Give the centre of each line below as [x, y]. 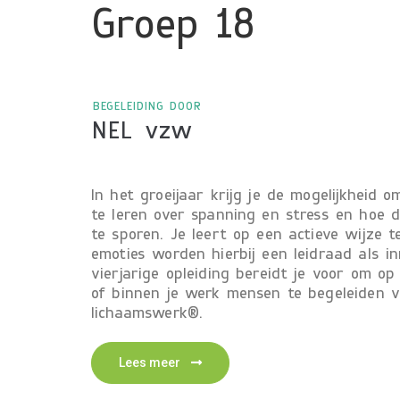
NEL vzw [143, 133]
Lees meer [150, 362]
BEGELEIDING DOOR [147, 107]
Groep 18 [173, 29]
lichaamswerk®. [147, 314]
